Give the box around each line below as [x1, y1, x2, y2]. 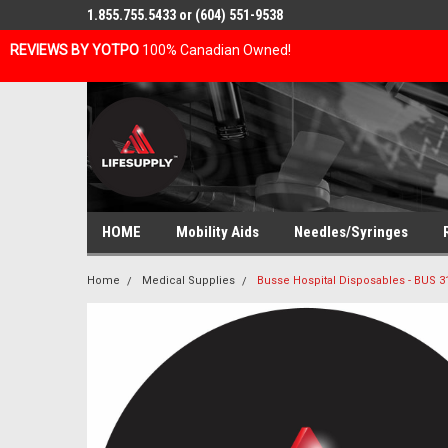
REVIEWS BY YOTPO [10, 42, 139, 58]
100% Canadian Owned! [139, 42, 291, 58]
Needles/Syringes [294, 223, 408, 241]
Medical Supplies [142, 274, 235, 287]
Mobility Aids [176, 223, 259, 241]
